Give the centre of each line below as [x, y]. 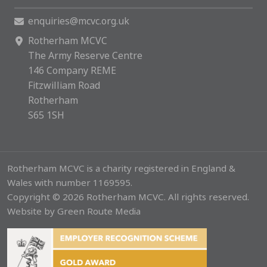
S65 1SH [46, 115]
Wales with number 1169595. [70, 183]
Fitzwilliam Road [64, 85]
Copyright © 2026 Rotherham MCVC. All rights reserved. [128, 197]
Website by [32, 211]
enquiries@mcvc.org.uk [79, 21]
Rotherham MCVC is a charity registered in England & [121, 168]
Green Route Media [99, 211]
